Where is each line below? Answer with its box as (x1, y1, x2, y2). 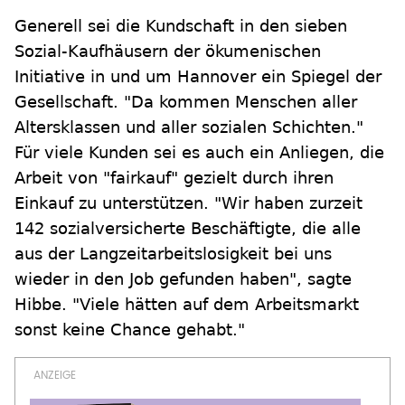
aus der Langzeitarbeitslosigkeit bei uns (14, 244, 332, 264)
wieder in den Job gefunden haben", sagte (14, 269, 352, 289)
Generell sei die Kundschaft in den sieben (14, 16, 347, 36)
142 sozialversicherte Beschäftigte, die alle (14, 219, 361, 239)
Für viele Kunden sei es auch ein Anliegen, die (14, 143, 384, 163)
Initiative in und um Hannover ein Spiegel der (14, 67, 381, 87)
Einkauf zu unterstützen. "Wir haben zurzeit (14, 193, 363, 213)
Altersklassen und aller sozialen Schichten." (14, 118, 363, 137)
